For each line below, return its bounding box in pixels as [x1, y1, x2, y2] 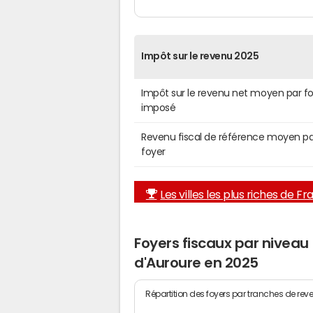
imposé [141, 103, 176, 113]
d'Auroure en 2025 [134, 256, 259, 270]
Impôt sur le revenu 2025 [141, 51, 259, 61]
